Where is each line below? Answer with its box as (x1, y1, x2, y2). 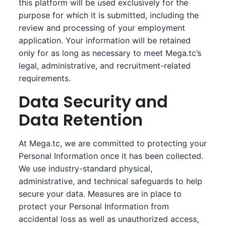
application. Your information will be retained (19, 35, 191, 45)
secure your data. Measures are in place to (19, 189, 182, 199)
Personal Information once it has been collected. (19, 151, 204, 161)
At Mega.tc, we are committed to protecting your (19, 138, 207, 148)
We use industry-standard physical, (19, 163, 153, 174)
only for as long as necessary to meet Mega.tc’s (19, 48, 202, 58)
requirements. (19, 73, 71, 83)
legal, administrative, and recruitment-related (19, 61, 191, 71)
